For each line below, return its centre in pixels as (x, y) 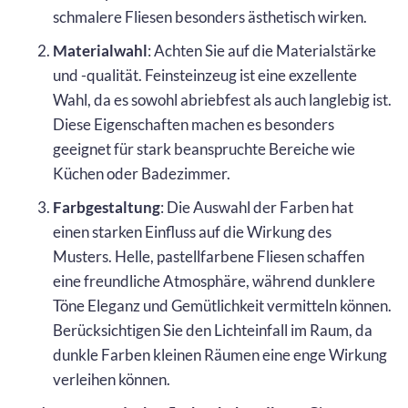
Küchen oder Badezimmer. (142, 173)
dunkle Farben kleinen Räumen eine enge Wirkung (220, 354)
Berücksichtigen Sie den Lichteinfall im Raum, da (213, 330)
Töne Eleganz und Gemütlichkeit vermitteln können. (222, 305)
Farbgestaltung (107, 207)
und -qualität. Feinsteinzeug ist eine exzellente (205, 75)
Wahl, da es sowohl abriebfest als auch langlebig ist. (222, 99)
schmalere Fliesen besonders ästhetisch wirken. (210, 16)
